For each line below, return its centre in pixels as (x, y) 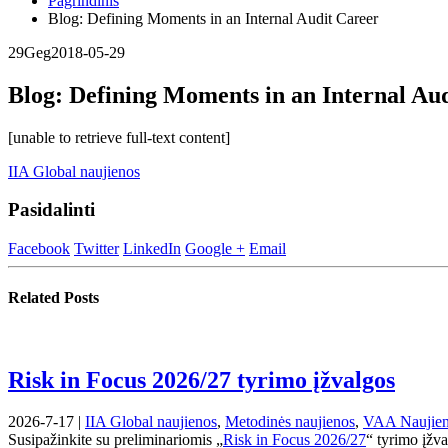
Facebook (39, 249)
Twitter (96, 249)
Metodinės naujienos (290, 422)
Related (36, 298)
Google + (215, 249)
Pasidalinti (51, 210)
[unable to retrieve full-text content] (119, 137)
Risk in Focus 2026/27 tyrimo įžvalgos (201, 379)
